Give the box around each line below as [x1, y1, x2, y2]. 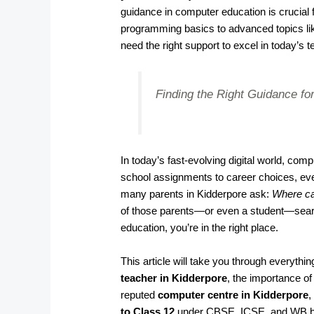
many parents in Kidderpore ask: [121, 187, 273, 200]
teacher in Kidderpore [121, 271, 228, 284]
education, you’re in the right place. [121, 221, 279, 233]
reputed [121, 288, 158, 301]
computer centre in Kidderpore [158, 288, 309, 301]
